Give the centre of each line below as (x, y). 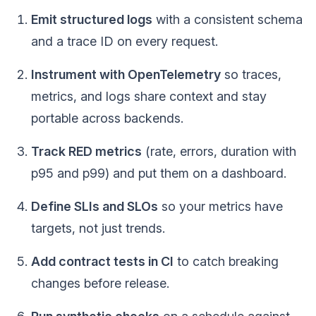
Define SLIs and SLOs (95, 206)
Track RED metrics (86, 151)
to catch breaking (226, 261)
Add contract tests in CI (102, 261)
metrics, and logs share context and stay (149, 96)
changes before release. (100, 283)
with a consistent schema (227, 19)
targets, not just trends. (98, 228)
